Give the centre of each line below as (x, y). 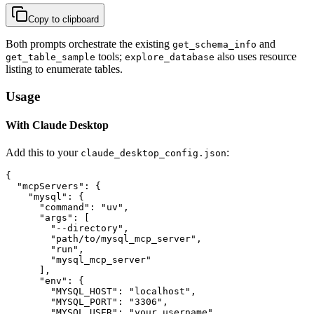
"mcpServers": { (53, 186)
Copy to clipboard (63, 20)
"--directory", (67, 228)
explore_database (170, 57)
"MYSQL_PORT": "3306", (87, 302)
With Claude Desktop (57, 125)
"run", (45, 250)
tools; (110, 57)
